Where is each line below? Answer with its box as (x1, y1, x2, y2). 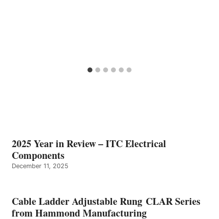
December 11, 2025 (12, 162, 68, 170)
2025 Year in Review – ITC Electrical (12, 136, 166, 151)
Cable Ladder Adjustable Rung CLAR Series (12, 194, 200, 209)
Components (12, 148, 65, 163)
